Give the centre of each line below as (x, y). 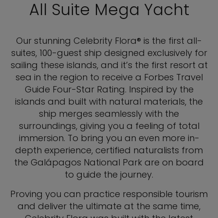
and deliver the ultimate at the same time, (109, 206)
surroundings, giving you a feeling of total (109, 126)
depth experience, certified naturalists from (109, 150)
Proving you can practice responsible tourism (109, 194)
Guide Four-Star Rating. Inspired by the (109, 90)
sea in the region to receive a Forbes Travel (109, 77)
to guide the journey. (109, 175)
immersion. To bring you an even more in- (109, 138)
